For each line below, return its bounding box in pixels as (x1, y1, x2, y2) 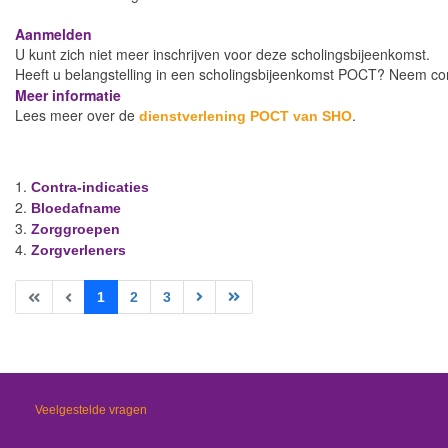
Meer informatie (15, 85, 121, 105)
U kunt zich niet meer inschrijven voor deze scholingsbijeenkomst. (15, 44, 434, 64)
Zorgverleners (31, 242, 126, 258)
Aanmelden (15, 24, 92, 44)
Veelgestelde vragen (35, 403, 147, 417)
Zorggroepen (31, 221, 120, 237)
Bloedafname (31, 200, 121, 216)
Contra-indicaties (31, 179, 149, 195)
